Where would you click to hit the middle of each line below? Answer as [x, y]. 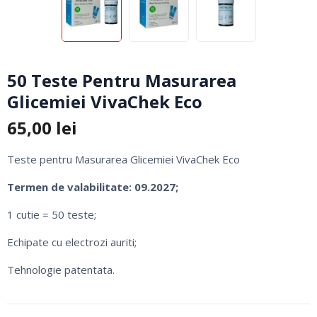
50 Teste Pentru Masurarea [122, 80]
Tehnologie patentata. [61, 269]
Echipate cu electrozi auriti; [72, 242]
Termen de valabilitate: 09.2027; [93, 186]
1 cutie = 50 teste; [52, 214]
